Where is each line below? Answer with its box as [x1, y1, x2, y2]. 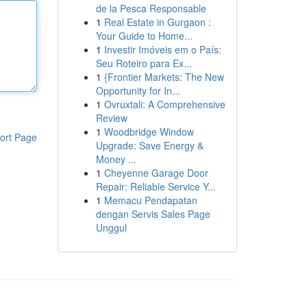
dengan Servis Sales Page [95, 207, 210, 221]
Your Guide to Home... [95, 29, 193, 42]
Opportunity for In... [95, 84, 180, 97]
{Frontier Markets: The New [103, 70, 224, 84]
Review [95, 111, 127, 125]
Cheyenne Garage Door [103, 166, 208, 180]
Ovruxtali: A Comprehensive [103, 97, 225, 111]
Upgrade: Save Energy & [95, 138, 204, 152]
